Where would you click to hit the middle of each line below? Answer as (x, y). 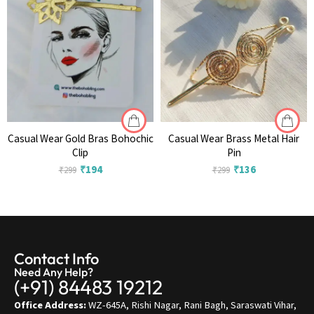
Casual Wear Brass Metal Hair (234, 139)
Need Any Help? (54, 272)
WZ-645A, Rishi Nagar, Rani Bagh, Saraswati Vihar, (191, 306)
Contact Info (56, 259)
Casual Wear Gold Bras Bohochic (80, 139)
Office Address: (50, 306)
